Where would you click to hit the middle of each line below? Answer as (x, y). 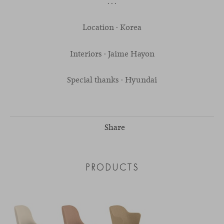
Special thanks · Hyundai (112, 80)
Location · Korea (112, 27)
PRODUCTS (112, 167)
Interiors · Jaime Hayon (112, 53)
